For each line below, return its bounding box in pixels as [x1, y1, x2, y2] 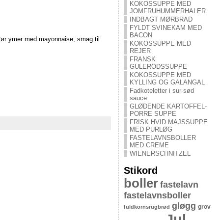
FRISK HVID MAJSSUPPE [129, 118, 208, 126]
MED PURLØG [129, 126, 172, 133]
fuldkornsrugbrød [123, 204, 170, 210]
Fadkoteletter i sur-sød [129, 87, 194, 94]
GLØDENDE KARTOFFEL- [129, 103, 207, 110]
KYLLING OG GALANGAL [129, 79, 205, 86]
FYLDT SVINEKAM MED [129, 24, 202, 31]
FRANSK [129, 55, 156, 63]
